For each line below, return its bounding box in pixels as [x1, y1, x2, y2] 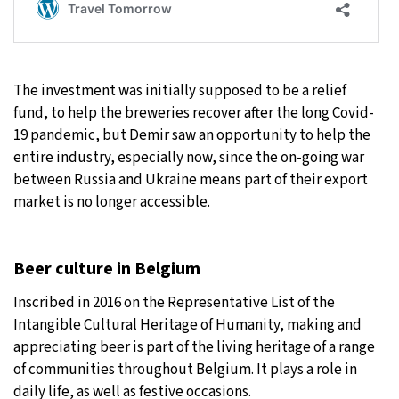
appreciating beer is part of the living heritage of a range [13, 336, 375, 358]
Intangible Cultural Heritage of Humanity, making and [13, 313, 362, 336]
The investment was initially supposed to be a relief [13, 79, 346, 102]
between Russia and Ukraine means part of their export [13, 168, 368, 191]
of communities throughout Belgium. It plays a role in [13, 358, 357, 380]
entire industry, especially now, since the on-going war [13, 146, 364, 168]
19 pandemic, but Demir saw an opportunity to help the [13, 124, 370, 146]
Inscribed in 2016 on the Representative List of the [13, 291, 335, 313]
